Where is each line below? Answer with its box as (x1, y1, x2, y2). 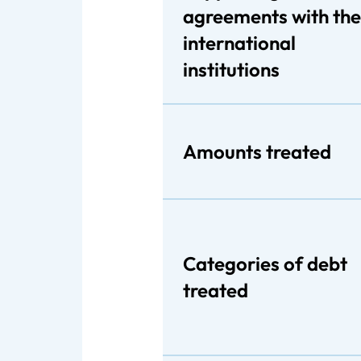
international (183, 31, 296, 55)
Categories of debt (183, 251, 347, 276)
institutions (183, 57, 280, 81)
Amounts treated (183, 139, 331, 164)
